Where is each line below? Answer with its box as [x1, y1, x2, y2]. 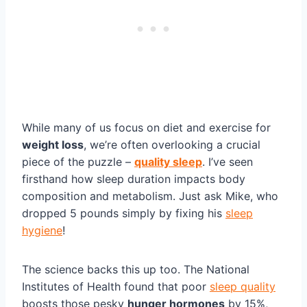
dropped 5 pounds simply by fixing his [22, 206, 225, 221]
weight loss [22, 138, 84, 152]
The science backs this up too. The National [22, 262, 249, 277]
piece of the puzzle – [22, 155, 134, 169]
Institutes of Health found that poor [22, 280, 210, 294]
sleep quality [210, 280, 275, 294]
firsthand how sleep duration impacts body [22, 172, 245, 186]
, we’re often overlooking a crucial [84, 138, 260, 152]
